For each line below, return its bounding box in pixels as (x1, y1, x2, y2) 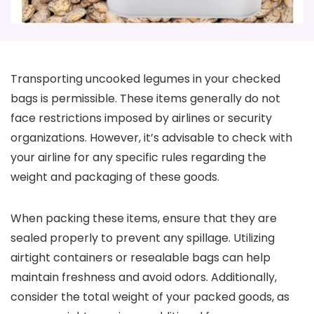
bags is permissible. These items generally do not (11, 90, 280, 107)
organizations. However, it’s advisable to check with (11, 130, 292, 146)
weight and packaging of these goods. (11, 169, 219, 185)
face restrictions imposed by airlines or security (11, 110, 272, 126)
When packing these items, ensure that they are (11, 210, 277, 226)
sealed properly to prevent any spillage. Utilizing (11, 230, 275, 246)
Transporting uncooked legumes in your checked (11, 71, 280, 87)
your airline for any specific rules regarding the (11, 149, 266, 165)
